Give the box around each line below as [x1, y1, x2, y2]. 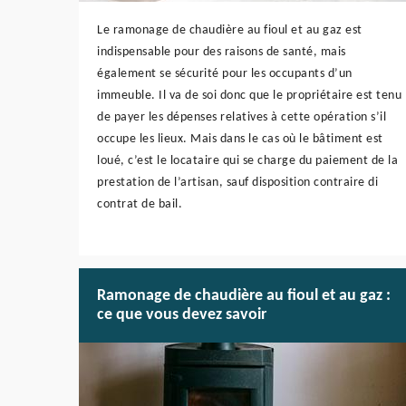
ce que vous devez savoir [97, 306, 266, 324]
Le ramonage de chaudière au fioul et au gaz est [97, 24, 362, 38]
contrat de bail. [97, 198, 182, 212]
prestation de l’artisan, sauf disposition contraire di [97, 176, 378, 190]
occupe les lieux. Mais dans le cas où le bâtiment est [97, 132, 383, 147]
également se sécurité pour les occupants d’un [97, 67, 353, 82]
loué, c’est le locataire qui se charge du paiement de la [97, 154, 398, 169]
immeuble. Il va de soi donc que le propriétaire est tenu [97, 89, 401, 103]
